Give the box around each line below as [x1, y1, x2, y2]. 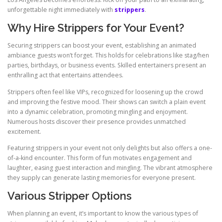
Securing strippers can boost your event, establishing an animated [7, 41, 196, 50]
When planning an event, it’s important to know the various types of [7, 209, 198, 218]
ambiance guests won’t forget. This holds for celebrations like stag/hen [7, 51, 209, 60]
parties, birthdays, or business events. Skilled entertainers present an [7, 61, 206, 70]
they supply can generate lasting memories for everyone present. [7, 173, 196, 182]
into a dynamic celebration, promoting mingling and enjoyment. [7, 107, 188, 116]
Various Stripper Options [7, 189, 132, 202]
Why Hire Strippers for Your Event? [7, 21, 184, 35]
